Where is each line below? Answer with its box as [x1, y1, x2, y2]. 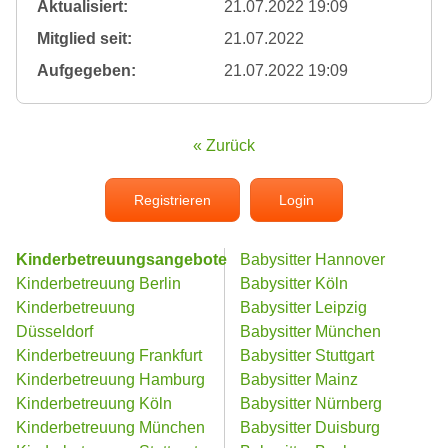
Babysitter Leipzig [240, 299, 367, 316]
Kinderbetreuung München [16, 419, 205, 436]
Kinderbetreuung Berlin [16, 275, 181, 292]
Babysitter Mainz [240, 371, 358, 388]
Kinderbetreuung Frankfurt [16, 347, 206, 364]
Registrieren [134, 192, 211, 208]
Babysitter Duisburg [240, 419, 380, 436]
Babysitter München [240, 323, 381, 340]
